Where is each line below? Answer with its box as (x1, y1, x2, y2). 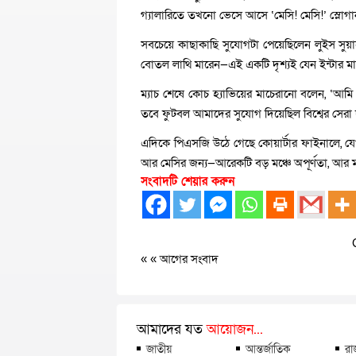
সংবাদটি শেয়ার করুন (141, 173, 234, 189)
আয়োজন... (207, 320, 263, 339)
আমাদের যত (137, 320, 207, 339)
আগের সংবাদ (160, 251, 219, 267)
